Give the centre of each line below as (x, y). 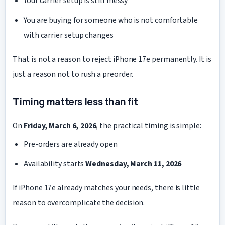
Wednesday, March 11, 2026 (134, 163)
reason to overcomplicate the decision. (79, 203)
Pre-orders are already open (70, 144)
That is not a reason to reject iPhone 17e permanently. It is (112, 59)
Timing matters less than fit (75, 102)
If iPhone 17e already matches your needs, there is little (106, 188)
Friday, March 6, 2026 (60, 125)
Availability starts (54, 163)
